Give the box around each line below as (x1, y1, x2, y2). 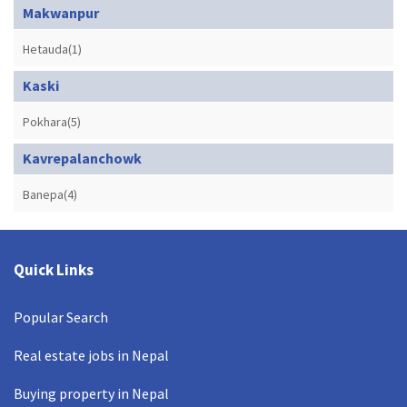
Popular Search (14, 307, 108, 326)
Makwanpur (23, 3, 99, 22)
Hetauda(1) (23, 40, 82, 57)
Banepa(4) (23, 185, 77, 203)
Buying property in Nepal (14, 383, 169, 402)
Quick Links (14, 259, 94, 280)
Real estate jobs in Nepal (14, 345, 169, 364)
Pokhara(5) (23, 113, 81, 130)
